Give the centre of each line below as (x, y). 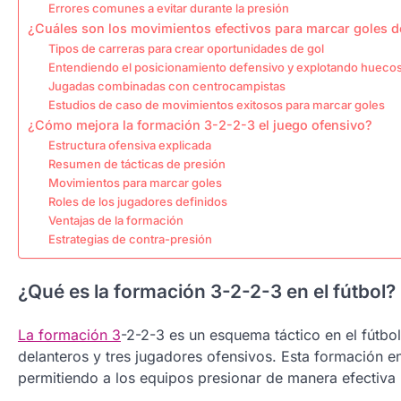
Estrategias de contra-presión (130, 239)
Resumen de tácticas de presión (137, 164)
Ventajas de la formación (115, 221)
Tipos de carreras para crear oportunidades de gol (186, 49)
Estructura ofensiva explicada (129, 145)
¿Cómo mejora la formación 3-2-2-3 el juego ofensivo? (200, 125)
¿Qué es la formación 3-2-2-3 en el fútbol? (207, 292)
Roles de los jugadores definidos (137, 202)
